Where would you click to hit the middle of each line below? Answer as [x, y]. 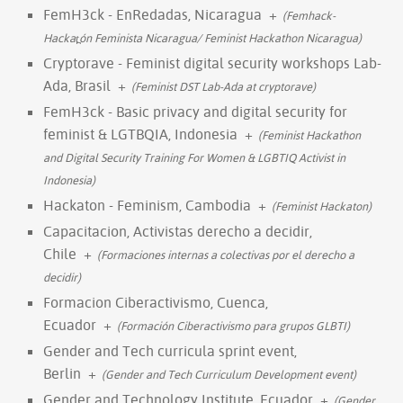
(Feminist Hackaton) [322, 206]
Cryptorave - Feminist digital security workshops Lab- [212, 63]
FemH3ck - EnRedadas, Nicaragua [152, 14]
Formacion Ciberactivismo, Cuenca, [156, 302]
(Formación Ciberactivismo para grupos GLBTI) [233, 325]
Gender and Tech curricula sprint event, [170, 350]
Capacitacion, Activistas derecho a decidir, [178, 231]
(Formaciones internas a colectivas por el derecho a [226, 254]
